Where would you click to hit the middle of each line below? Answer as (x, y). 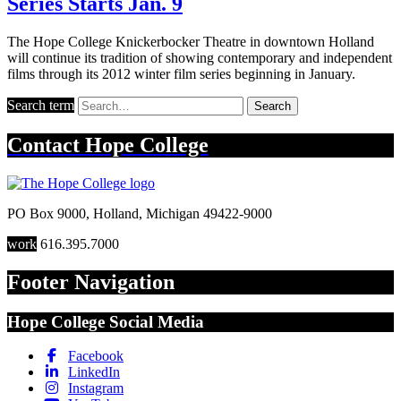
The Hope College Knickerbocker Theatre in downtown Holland (191, 41)
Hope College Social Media (106, 321)
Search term (41, 105)
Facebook (96, 356)
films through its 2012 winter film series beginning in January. (181, 73)
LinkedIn (94, 372)
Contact (46, 145)
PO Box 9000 (47, 213)
